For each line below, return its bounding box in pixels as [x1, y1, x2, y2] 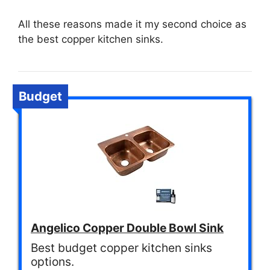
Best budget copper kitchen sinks [31, 240, 212, 256]
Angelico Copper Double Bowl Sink [31, 221, 224, 236]
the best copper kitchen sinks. [18, 33, 163, 46]
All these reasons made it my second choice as [18, 18, 246, 31]
